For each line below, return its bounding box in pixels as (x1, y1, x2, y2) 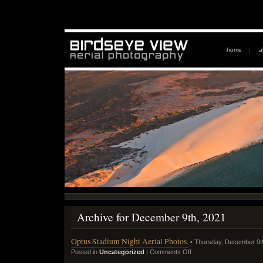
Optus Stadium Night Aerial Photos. (71, 235, 188, 247)
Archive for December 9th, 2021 (77, 210, 226, 225)
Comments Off (150, 248, 191, 256)
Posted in (71, 248, 99, 256)
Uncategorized (99, 248, 144, 256)
